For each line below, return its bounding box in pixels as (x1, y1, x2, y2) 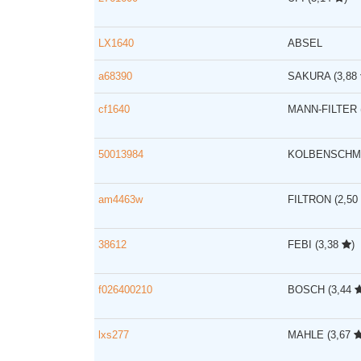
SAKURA (288, 70, 334, 82)
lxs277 (98, 329, 129, 341)
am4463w (98, 193, 143, 205)
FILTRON (288, 193, 334, 205)
